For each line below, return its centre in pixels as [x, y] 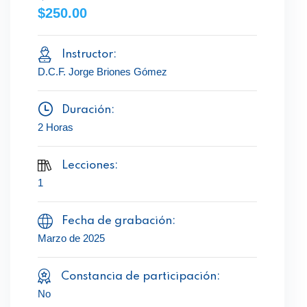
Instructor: [89, 54]
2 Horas [56, 127]
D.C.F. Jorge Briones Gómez [102, 72]
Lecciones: [89, 165]
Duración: [88, 110]
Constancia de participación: [140, 277]
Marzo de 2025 [71, 238]
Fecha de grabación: [119, 221]
